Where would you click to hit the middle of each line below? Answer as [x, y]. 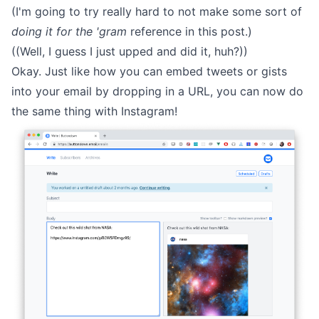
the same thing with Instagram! [94, 111]
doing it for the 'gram [69, 31]
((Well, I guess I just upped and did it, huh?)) [130, 51]
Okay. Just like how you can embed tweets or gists [149, 71]
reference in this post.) [189, 31]
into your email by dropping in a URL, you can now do [157, 91]
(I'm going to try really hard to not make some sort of [157, 11]
